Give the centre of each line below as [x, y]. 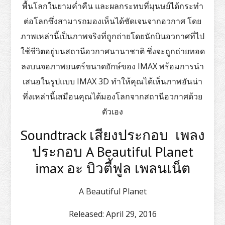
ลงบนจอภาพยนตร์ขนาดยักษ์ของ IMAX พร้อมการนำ [113, 66]
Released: [86, 214]
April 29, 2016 [130, 214]
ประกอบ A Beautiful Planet [113, 151]
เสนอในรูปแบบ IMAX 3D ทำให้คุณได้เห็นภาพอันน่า [113, 81]
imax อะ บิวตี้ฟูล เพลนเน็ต [113, 168]
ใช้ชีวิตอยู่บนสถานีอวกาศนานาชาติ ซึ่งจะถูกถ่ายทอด [113, 51]
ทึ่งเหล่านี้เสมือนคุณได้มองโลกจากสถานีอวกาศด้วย [113, 96]
